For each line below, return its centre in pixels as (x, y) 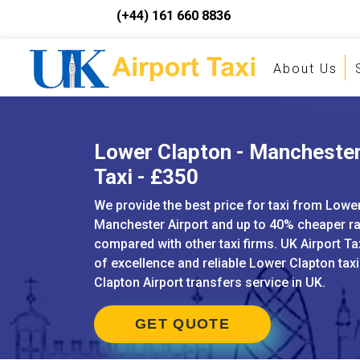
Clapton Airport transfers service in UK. (210, 282)
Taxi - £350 (146, 177)
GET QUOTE (182, 324)
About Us (305, 69)
